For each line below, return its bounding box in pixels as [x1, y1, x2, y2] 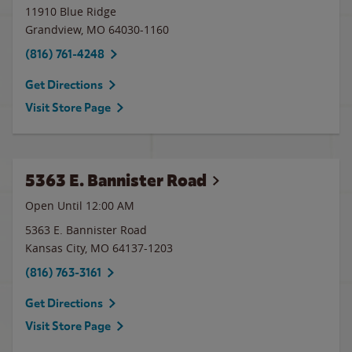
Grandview [25, 22, 81, 37]
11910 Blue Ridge [25, 4, 116, 19]
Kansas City [25, 240, 85, 255]
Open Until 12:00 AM [25, 198, 134, 213]
